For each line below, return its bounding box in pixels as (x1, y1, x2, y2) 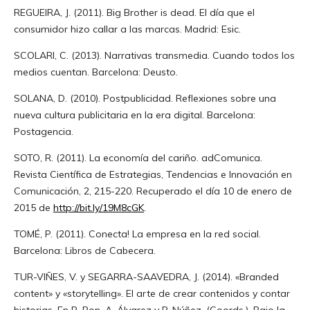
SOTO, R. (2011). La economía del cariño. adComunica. (13, 151, 262, 164)
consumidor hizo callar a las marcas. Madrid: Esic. (13, 22, 241, 35)
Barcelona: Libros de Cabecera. (13, 244, 156, 257)
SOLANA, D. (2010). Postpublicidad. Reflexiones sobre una (13, 91, 276, 104)
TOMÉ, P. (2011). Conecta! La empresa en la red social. (13, 227, 261, 240)
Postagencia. (13, 125, 73, 138)
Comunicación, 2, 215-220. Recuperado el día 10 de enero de (13, 184, 292, 197)
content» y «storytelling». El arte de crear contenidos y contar (13, 286, 290, 300)
